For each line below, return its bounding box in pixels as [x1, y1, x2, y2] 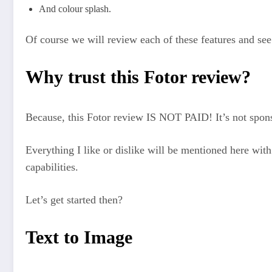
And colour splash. [39, 3, 111, 14]
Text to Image [25, 227, 132, 248]
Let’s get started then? [25, 193, 123, 206]
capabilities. [25, 160, 78, 173]
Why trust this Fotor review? [25, 67, 251, 87]
